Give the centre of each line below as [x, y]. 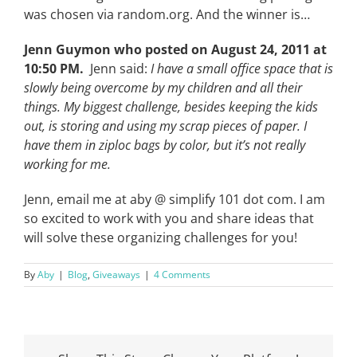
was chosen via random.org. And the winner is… [167, 14]
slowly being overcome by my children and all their [163, 88]
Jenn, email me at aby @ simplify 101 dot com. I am [175, 199]
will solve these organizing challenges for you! [161, 237]
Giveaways [116, 275]
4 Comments [182, 275]
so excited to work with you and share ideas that [169, 218]
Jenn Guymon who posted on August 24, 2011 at [175, 49]
